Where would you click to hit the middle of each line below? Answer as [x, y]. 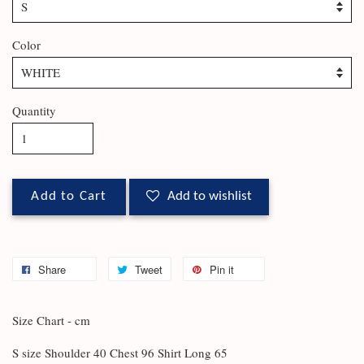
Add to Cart [69, 197]
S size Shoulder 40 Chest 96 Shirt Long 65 [120, 353]
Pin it [222, 269]
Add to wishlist [210, 197]
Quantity [34, 110]
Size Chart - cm [51, 320]
